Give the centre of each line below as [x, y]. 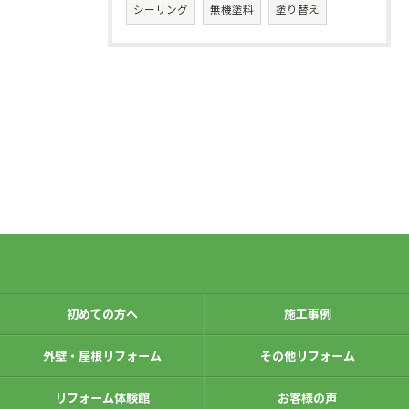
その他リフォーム [307, 356]
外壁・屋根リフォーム [102, 356]
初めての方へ [102, 314]
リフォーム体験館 [102, 398]
